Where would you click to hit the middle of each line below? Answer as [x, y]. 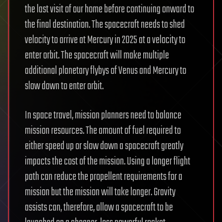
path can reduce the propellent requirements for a [104, 177]
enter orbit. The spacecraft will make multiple [97, 55]
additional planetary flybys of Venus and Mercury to [106, 71]
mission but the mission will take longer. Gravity [100, 192]
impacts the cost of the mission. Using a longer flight [108, 161]
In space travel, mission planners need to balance [103, 115]
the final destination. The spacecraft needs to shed [105, 25]
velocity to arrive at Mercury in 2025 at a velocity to [105, 40]
